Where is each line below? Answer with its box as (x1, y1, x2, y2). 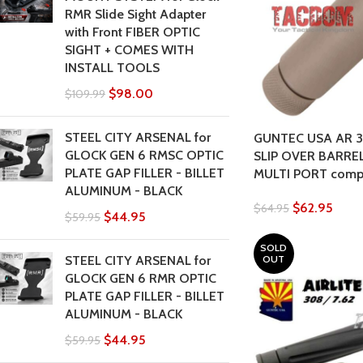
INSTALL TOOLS (65, 60, 160, 75)
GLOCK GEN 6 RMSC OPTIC (65, 147, 224, 163)
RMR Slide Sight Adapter (65, 6, 206, 22)
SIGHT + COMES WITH (65, 42, 194, 58)
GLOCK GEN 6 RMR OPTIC (65, 271, 216, 286)
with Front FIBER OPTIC (65, 24, 200, 40)
